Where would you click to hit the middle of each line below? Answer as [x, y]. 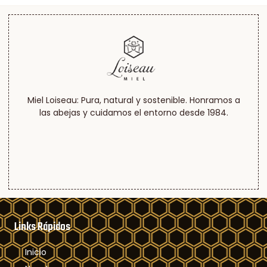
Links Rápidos [42, 227]
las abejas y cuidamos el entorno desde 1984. [133, 112]
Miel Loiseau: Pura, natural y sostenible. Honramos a [133, 100]
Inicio [35, 252]
